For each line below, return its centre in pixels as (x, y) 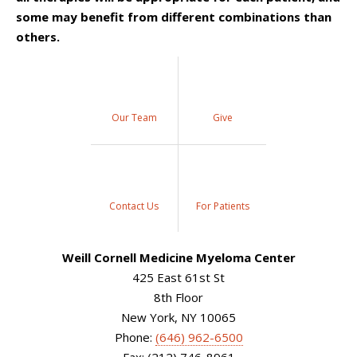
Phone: (135, 337)
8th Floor (178, 297)
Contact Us (134, 206)
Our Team (134, 118)
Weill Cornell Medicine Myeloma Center (178, 257)
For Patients (222, 206)
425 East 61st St (178, 277)
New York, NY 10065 (178, 317)
